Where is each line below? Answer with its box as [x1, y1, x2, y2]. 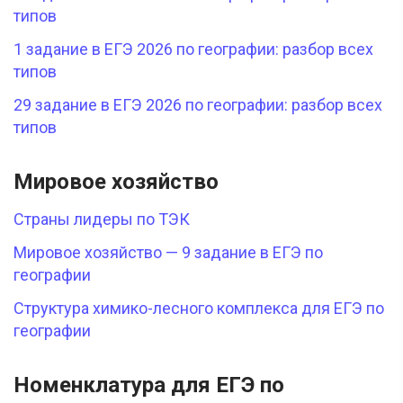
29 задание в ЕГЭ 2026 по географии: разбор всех [13, 95, 382, 115]
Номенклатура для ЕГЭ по [13, 372, 284, 399]
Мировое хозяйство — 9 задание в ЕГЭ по [13, 243, 323, 263]
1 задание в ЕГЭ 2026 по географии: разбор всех [13, 40, 373, 59]
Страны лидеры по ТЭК [13, 210, 190, 229]
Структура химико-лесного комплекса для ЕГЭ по [13, 299, 384, 318]
